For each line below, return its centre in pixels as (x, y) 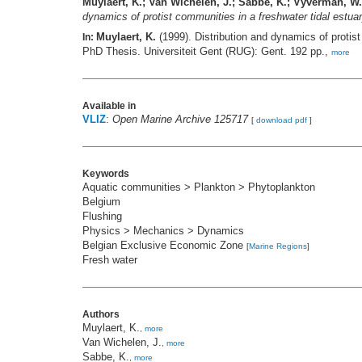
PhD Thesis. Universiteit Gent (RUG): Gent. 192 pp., (207, 52)
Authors (101, 315)
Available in (109, 106)
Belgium (101, 202)
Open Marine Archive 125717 (180, 120)
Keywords (106, 174)
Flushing (102, 217)
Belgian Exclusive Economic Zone (164, 246)
